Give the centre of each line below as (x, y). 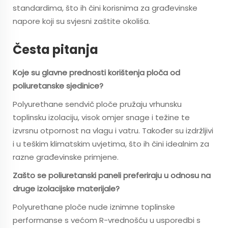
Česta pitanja (55, 50)
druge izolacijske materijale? (66, 189)
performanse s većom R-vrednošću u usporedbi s (107, 220)
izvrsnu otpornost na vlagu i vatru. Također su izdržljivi (113, 131)
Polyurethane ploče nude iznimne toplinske (94, 207)
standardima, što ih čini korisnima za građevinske (105, 8)
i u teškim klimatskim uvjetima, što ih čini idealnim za (111, 144)
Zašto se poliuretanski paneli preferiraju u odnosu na (112, 175)
